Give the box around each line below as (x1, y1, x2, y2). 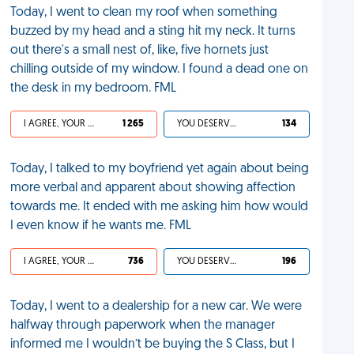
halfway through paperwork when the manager (10, 319, 276, 332)
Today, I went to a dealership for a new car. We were (10, 300, 303, 313)
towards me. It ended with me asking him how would (10, 201, 309, 213)
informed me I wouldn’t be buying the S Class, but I (10, 338, 296, 351)
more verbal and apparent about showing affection (10, 182, 296, 194)
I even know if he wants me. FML (10, 220, 192, 232)
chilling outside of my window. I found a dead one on (10, 63, 309, 76)
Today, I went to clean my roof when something (10, 6, 278, 19)
